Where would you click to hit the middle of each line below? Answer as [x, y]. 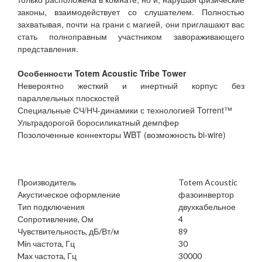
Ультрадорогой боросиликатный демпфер [98, 123]
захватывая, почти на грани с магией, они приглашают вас [131, 24]
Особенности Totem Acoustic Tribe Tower [102, 73]
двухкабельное [207, 207]
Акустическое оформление [69, 195]
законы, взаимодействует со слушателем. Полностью [131, 12]
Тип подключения [51, 207]
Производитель [47, 182]
